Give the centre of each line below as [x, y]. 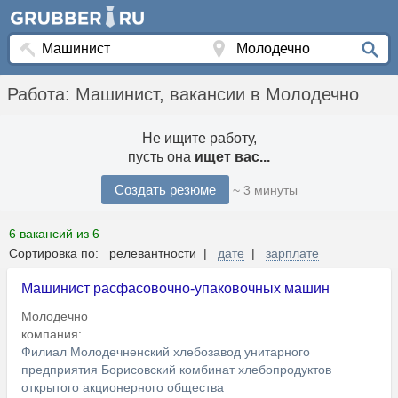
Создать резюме [165, 190]
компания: [53, 334]
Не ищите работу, [199, 139]
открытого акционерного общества [123, 388]
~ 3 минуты [265, 191]
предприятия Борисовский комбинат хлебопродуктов [176, 370]
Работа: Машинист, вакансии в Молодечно [183, 95]
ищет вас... [232, 157]
